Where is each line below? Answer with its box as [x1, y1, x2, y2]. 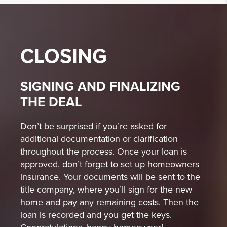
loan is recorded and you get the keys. [20, 209, 172, 221]
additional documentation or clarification [20, 133, 178, 145]
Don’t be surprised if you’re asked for [20, 121, 167, 132]
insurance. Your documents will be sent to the [20, 171, 200, 183]
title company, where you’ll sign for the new [20, 184, 192, 196]
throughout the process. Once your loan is [20, 146, 187, 158]
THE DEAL [20, 94, 82, 110]
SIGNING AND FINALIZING [20, 79, 180, 95]
